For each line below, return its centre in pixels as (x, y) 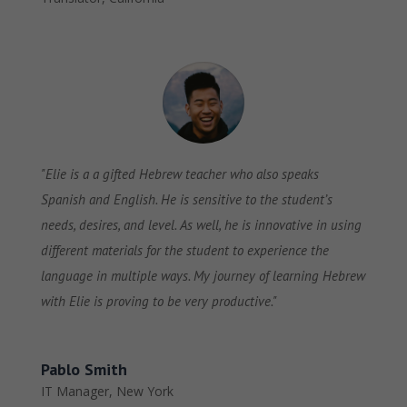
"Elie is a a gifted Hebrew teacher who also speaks (179, 174)
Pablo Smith (84, 370)
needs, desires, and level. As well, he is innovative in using (201, 225)
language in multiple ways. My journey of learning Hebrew (203, 276)
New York (144, 392)
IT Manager (74, 392)
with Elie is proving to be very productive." (159, 302)
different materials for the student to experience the (184, 251)
